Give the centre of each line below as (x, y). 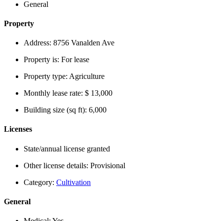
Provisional (108, 165)
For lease (75, 60)
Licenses (18, 129)
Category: (40, 182)
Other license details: (57, 165)
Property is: (42, 60)
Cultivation (74, 182)
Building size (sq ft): (56, 110)
